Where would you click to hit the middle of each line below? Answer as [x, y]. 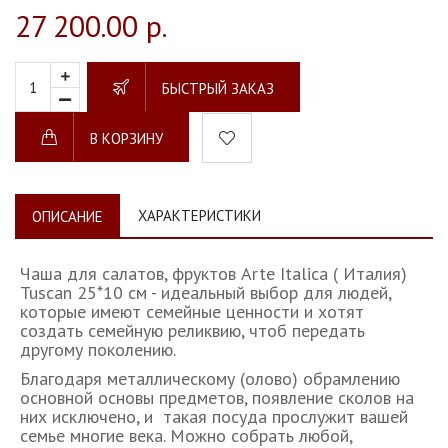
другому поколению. [98, 349]
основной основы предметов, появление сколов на [217, 397]
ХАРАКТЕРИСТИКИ [199, 215]
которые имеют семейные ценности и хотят [192, 311]
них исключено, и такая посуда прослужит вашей [214, 416]
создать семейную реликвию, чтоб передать [192, 330]
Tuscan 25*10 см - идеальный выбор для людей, [205, 292]
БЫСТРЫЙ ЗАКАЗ [218, 88]
